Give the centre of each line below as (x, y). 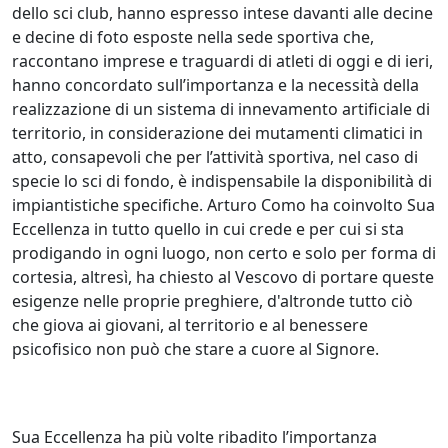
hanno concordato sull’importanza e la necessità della (215, 84)
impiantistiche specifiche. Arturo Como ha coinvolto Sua (223, 204)
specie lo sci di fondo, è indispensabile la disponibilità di (222, 180)
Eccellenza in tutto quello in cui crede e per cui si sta (208, 228)
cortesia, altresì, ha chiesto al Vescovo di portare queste (223, 276)
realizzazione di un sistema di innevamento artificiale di (221, 108)
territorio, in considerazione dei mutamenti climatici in (217, 132)
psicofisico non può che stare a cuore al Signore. (195, 348)
